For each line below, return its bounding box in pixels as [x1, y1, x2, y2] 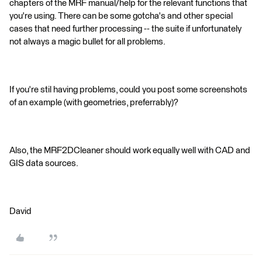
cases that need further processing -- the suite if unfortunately [9, 25, 242, 33]
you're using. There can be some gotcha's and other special [9, 12, 233, 20]
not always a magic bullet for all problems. [9, 37, 166, 46]
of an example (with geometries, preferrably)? [9, 98, 178, 107]
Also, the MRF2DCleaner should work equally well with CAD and [9, 146, 250, 155]
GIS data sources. [9, 159, 78, 168]
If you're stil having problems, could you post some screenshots [9, 85, 247, 94]
